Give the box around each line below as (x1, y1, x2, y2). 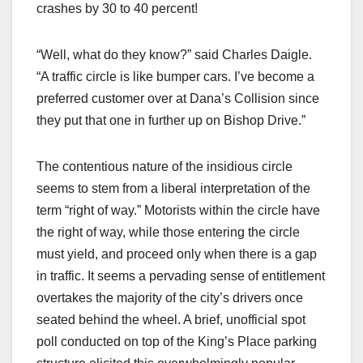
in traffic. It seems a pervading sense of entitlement (36, 268, 325, 283)
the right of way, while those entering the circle (36, 224, 300, 239)
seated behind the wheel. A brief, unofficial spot (36, 312, 305, 327)
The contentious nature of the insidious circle (36, 159, 293, 173)
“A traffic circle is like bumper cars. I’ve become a (36, 69, 314, 83)
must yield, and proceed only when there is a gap (36, 246, 317, 261)
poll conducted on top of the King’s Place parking (36, 334, 317, 348)
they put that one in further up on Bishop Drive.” (36, 113, 305, 127)
